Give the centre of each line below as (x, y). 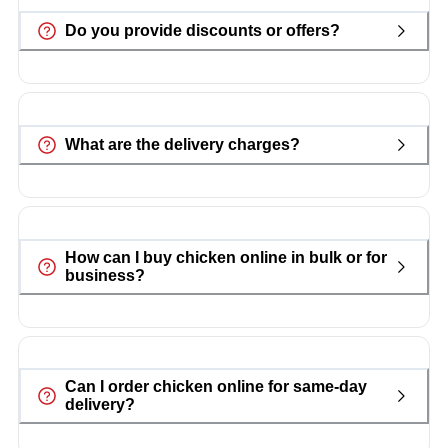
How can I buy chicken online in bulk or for (225, 257)
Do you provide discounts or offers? (202, 30)
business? (104, 275)
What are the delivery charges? (182, 144)
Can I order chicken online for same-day (215, 387)
